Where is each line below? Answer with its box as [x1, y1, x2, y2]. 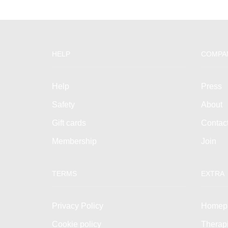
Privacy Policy [52, 201, 103, 210]
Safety [52, 100, 75, 109]
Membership [52, 137, 97, 146]
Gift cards [52, 119, 86, 128]
